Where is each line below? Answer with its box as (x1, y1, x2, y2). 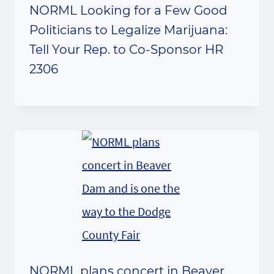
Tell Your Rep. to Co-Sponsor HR (29, 42, 223, 57)
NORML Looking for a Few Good (29, 3, 228, 18)
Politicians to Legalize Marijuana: (29, 23, 228, 37)
